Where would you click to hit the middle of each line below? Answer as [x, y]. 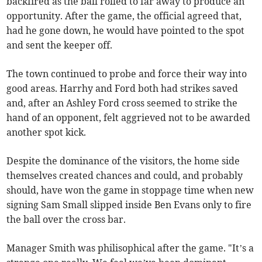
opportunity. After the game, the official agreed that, [124, 16]
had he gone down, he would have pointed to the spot [126, 30]
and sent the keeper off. [60, 45]
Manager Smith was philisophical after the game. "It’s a [130, 248]
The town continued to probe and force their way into [127, 74]
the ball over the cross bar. [66, 219]
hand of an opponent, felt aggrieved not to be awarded [129, 118]
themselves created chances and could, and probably [125, 175]
